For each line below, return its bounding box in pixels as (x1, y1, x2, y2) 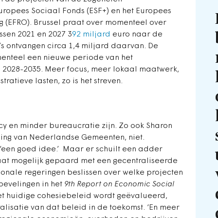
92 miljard (72, 31, 110, 39)
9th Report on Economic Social (64, 181, 174, 189)
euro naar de (110, 31, 163, 39)
